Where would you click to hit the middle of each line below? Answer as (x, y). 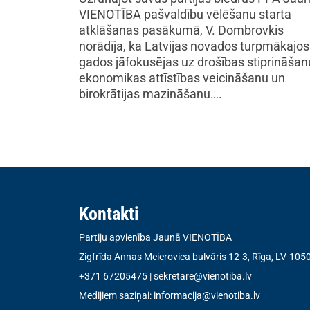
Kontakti (109, 214)
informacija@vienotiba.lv (207, 296)
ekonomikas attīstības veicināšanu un (182, 78)
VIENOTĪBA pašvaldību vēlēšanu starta (185, 14)
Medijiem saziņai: (116, 296)
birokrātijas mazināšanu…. (151, 94)
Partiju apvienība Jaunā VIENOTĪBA (155, 237)
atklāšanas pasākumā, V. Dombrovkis (181, 30)
